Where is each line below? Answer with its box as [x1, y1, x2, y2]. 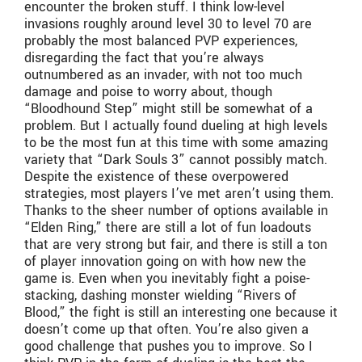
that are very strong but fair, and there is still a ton [24, 235, 327, 255]
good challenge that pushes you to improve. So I [24, 337, 313, 356]
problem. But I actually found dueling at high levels [24, 116, 327, 136]
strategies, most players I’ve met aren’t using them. [24, 184, 334, 204]
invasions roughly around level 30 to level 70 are [24, 15, 312, 34]
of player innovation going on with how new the [24, 252, 306, 271]
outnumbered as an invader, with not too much [24, 65, 302, 85]
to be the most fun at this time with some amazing [24, 133, 328, 153]
